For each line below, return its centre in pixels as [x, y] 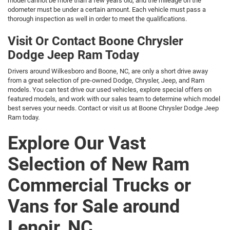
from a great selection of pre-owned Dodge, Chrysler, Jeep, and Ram [106, 80]
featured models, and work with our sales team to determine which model [114, 99]
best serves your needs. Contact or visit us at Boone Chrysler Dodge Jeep [113, 108]
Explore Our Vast [77, 143]
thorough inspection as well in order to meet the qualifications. [97, 18]
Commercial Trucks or [99, 185]
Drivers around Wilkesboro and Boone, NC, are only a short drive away [108, 71]
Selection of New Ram [99, 164]
